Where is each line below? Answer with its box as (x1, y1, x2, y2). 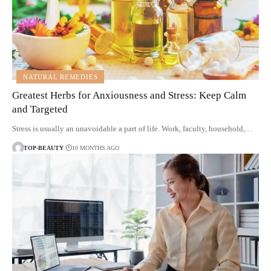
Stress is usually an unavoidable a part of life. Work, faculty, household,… (12, 124, 253, 134)
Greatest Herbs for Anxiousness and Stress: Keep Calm (12, 90, 246, 102)
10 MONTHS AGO (71, 144, 119, 151)
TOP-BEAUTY (24, 144, 64, 151)
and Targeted (12, 103, 68, 116)
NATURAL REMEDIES (23, 73, 98, 80)
